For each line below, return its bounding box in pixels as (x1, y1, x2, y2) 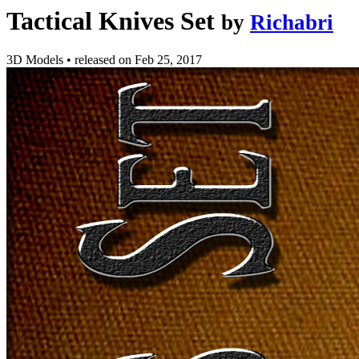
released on (75, 53, 135, 67)
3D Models (6, 53, 67, 67)
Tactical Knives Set (6, 6, 215, 35)
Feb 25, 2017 (135, 53, 202, 67)
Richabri (250, 10, 333, 34)
